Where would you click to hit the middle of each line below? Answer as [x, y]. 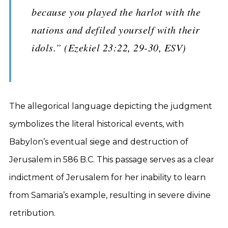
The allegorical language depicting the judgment [111, 106]
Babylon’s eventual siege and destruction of [99, 142]
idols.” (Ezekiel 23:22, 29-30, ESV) [109, 47]
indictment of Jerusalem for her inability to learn [107, 177]
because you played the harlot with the [116, 12]
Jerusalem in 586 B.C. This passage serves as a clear [112, 160]
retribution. [32, 213]
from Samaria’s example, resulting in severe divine [110, 195]
